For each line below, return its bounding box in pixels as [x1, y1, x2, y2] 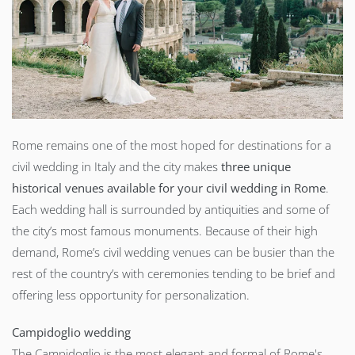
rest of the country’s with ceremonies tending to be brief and [12, 265, 335, 282]
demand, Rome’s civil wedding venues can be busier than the [12, 244, 334, 261]
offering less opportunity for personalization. [12, 287, 253, 303]
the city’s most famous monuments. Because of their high [12, 223, 318, 239]
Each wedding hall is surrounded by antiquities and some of [12, 201, 330, 218]
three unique [221, 158, 291, 175]
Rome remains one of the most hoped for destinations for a [12, 137, 331, 154]
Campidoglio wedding [12, 324, 131, 341]
